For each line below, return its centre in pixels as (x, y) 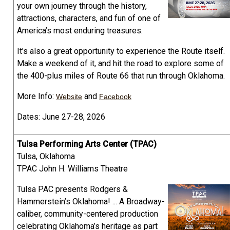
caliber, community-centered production (88, 214)
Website (69, 97)
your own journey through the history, (82, 6)
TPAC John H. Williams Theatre (72, 169)
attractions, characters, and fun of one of (89, 18)
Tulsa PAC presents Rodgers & (72, 189)
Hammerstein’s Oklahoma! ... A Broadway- (91, 202)
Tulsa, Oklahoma (46, 157)
